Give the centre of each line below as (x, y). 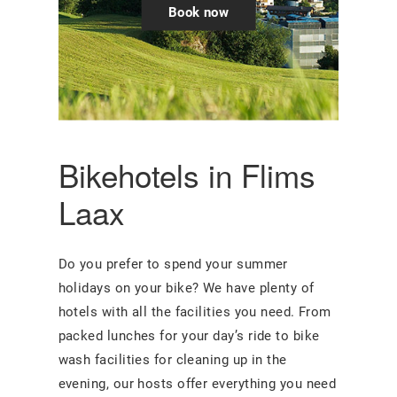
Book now (198, 12)
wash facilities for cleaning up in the (172, 359)
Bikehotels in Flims (187, 174)
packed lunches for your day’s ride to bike (189, 335)
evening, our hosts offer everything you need (197, 383)
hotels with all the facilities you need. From (195, 311)
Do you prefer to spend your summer (173, 264)
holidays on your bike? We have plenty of (186, 288)
